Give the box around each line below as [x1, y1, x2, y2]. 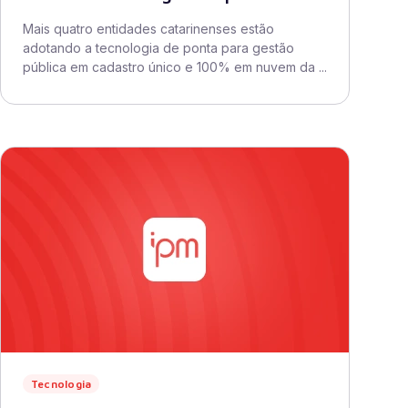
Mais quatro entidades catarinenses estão [23, 21, 274, 36]
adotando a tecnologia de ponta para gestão [23, 40, 294, 56]
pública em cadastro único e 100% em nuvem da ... [23, 59, 327, 75]
